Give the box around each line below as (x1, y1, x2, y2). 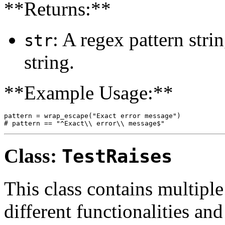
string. (24, 51, 74, 73)
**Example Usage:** (4, 82, 173, 104)
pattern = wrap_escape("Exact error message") (4, 112, 181, 120)
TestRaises (62, 145, 172, 167)
